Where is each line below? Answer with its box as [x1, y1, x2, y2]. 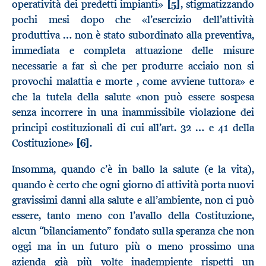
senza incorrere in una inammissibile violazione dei [12, 106, 254, 119]
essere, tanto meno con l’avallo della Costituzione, [12, 208, 254, 222]
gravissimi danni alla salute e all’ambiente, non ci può [12, 193, 254, 207]
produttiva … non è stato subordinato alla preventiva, [12, 28, 254, 42]
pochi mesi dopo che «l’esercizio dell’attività [12, 13, 254, 27]
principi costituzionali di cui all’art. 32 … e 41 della [12, 121, 254, 135]
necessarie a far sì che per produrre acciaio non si [12, 59, 254, 73]
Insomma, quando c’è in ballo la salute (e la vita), [12, 162, 254, 176]
